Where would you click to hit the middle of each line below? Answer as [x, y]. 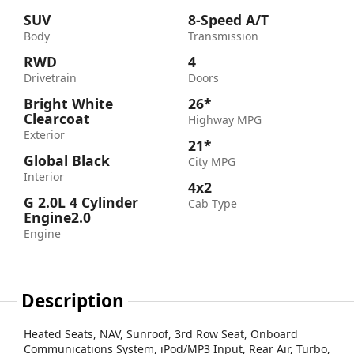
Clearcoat [57, 119]
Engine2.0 [57, 218]
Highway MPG [225, 120]
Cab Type [213, 204]
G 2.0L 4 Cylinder [81, 203]
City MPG [212, 162]
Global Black [67, 161]
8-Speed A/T [228, 20]
